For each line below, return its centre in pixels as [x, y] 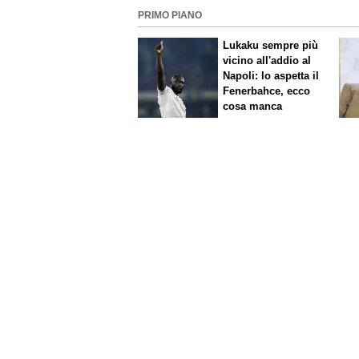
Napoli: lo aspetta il [271, 75]
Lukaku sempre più [271, 45]
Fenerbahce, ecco [267, 91]
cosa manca [253, 106]
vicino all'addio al [267, 60]
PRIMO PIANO [170, 16]
